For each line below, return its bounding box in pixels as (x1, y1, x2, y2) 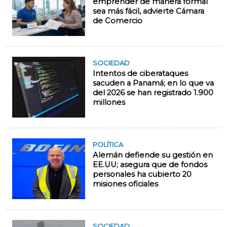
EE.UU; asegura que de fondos (93, 160, 207, 170)
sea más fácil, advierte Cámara (93, 7, 204, 16)
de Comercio (93, 16, 142, 26)
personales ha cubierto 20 (93, 170, 192, 179)
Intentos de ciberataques (93, 69, 188, 79)
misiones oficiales (93, 179, 158, 189)
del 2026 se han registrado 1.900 (93, 88, 213, 98)
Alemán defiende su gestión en (93, 150, 213, 160)
